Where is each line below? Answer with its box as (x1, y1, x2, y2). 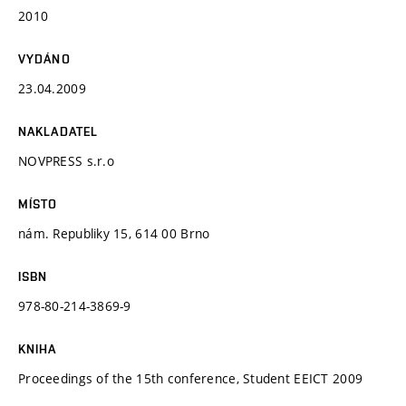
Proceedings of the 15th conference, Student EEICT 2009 (18, 369, 363, 387)
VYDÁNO (18, 51, 71, 66)
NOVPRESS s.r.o (18, 151, 114, 169)
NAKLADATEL (18, 123, 99, 139)
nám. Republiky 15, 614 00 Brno (18, 224, 210, 242)
